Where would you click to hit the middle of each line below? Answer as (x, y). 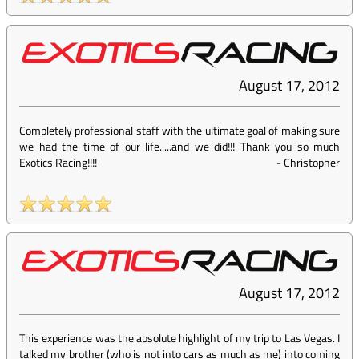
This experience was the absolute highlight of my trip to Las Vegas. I (179, 338)
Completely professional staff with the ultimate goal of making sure (179, 131)
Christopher (312, 163)
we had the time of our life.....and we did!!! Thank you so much (179, 147)
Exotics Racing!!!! (58, 163)
